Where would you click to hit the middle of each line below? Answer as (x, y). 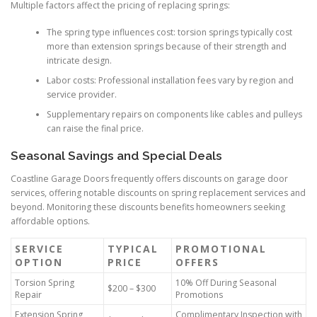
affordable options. (50, 221)
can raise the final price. (95, 129)
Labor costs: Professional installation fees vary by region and (170, 81)
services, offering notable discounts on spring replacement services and (158, 192)
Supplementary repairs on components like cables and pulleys (174, 115)
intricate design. (79, 61)
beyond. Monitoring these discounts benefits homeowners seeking (148, 207)
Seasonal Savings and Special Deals (116, 155)
